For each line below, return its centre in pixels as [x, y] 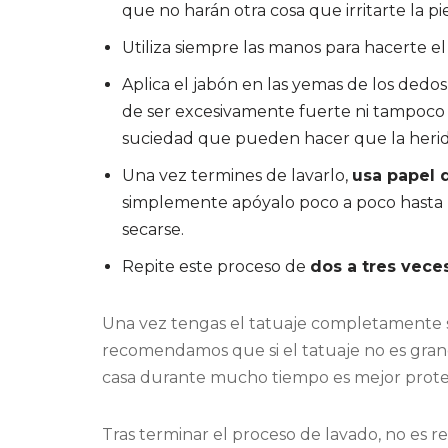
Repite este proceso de [216, 267]
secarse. [153, 230]
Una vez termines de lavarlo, [237, 176]
